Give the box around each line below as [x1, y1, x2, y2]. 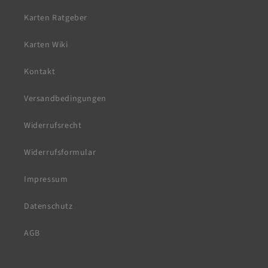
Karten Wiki [24, 39, 68, 51]
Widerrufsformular [24, 147, 96, 159]
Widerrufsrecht [24, 120, 82, 132]
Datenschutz [24, 200, 73, 212]
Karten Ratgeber [24, 12, 87, 24]
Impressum [24, 173, 68, 185]
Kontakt [24, 66, 56, 78]
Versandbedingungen [24, 93, 106, 105]
